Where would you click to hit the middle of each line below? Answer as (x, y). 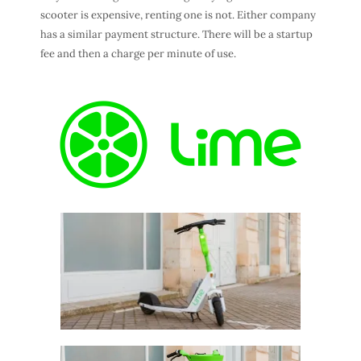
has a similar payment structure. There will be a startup (176, 34)
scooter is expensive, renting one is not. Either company (178, 15)
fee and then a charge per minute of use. (138, 53)
